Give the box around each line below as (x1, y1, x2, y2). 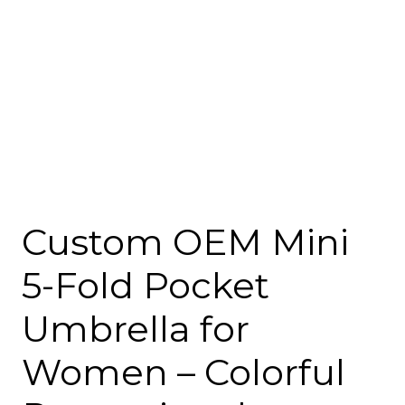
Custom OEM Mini (22, 220, 349, 265)
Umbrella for (22, 306, 250, 352)
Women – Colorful (22, 350, 345, 395)
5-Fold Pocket (22, 263, 269, 308)
